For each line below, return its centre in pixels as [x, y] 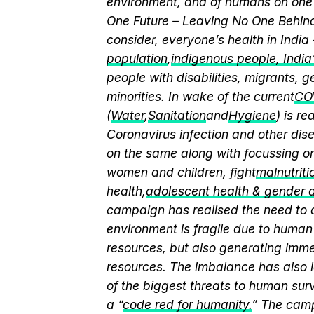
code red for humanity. [187, 305]
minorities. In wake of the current [200, 96]
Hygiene [252, 115]
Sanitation [177, 115]
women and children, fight [181, 172]
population [137, 59]
